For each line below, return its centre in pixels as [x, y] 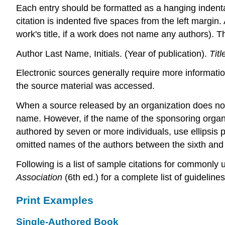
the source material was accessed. [85, 86]
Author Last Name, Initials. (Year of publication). [111, 53]
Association [39, 177]
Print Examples [55, 200]
